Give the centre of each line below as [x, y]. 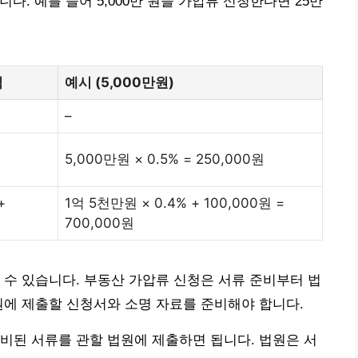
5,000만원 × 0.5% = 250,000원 [165, 159]
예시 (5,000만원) [119, 82]
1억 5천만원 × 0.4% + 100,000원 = [175, 203]
